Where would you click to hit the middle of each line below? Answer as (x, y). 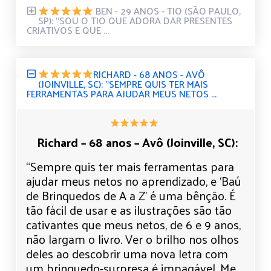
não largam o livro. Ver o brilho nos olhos (132, 239)
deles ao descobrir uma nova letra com (127, 253)
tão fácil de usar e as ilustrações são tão (129, 210)
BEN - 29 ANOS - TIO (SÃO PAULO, (167, 11)
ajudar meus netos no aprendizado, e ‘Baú (134, 181)
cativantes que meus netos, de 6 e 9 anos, (133, 224)
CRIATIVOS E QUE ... (68, 30)
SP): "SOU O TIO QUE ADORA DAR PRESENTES (135, 21)
